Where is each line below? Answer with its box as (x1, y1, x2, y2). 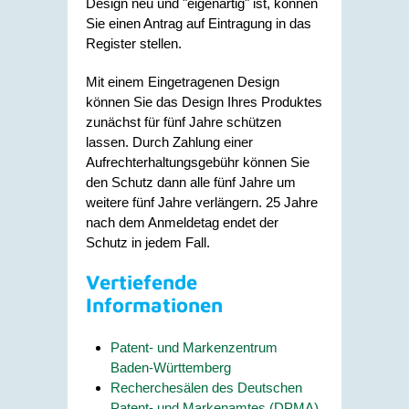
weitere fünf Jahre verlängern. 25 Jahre (86, 194, 318, 210)
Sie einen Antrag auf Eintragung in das (86, 16, 311, 31)
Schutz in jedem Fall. (86, 235, 210, 250)
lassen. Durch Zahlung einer (86, 134, 253, 150)
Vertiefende (86, 270, 197, 294)
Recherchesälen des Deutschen (110, 379, 302, 395)
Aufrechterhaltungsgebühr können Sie (86, 154, 309, 170)
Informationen (86, 293, 223, 317)
